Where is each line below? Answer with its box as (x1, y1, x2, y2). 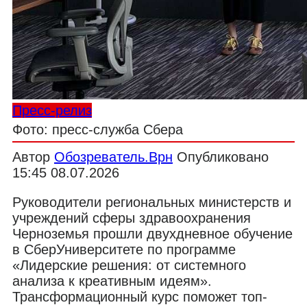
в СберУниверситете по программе (12, 241, 236, 257)
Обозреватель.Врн (54, 149, 173, 164)
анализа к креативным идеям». (12, 273, 212, 288)
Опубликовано (177, 149, 269, 164)
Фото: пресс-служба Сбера (12, 121, 183, 137)
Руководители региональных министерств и (12, 194, 291, 210)
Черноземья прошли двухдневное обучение (12, 225, 293, 241)
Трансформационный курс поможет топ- (12, 288, 267, 304)
